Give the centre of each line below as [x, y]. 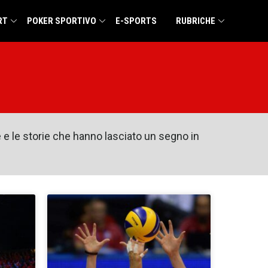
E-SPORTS [136, 21]
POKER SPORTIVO [62, 21]
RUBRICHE [196, 21]
